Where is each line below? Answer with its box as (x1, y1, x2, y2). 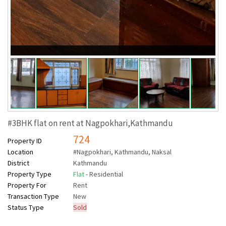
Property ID (8, 136, 42, 146)
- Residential (84, 169, 123, 179)
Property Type (8, 169, 51, 179)
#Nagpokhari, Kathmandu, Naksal (73, 147, 172, 157)
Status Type (8, 203, 44, 212)
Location (8, 147, 33, 157)
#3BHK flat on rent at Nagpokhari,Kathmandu (8, 118, 173, 129)
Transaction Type (8, 192, 59, 201)
